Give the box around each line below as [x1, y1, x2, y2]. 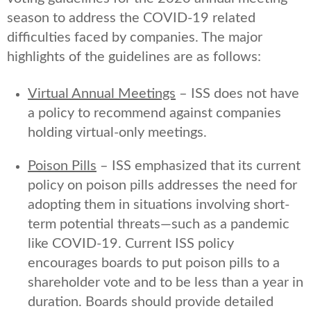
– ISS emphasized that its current [96, 158, 301, 173]
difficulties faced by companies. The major [7, 30, 262, 44]
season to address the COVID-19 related [7, 10, 255, 25]
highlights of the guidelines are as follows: [7, 49, 261, 64]
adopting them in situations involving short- [28, 197, 289, 212]
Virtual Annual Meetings [28, 86, 176, 101]
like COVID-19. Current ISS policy [28, 236, 234, 251]
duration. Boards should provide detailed [28, 294, 274, 309]
